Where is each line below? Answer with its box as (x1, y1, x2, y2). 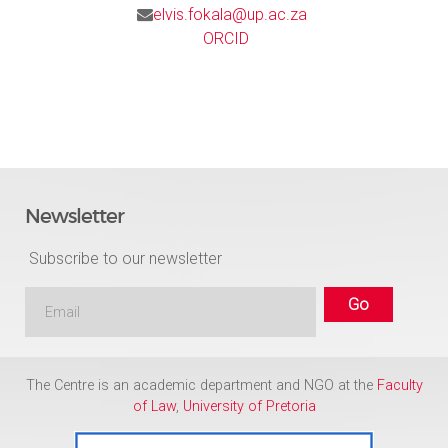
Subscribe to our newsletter (25, 249, 222, 269)
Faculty (376, 376, 423, 394)
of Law (132, 397, 176, 415)
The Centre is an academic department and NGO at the (25, 376, 377, 394)
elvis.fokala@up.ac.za (153, 4, 307, 24)
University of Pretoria (182, 397, 316, 415)
